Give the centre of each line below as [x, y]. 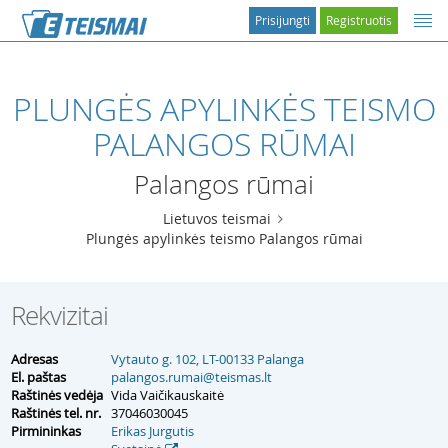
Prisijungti [282, 20]
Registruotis [359, 20]
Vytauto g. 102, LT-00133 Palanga [207, 359]
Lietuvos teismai [217, 218]
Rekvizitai [59, 315]
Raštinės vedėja [57, 395]
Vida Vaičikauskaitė [167, 395]
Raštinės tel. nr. [56, 413]
